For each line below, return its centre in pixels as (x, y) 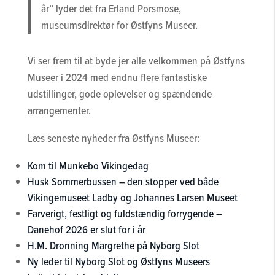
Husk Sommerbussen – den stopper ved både (123, 182)
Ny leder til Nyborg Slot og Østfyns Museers (118, 261)
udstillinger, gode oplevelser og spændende (119, 94)
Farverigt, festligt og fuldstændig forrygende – (124, 214)
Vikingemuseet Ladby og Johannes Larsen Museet (132, 198)
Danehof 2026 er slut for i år (86, 230)
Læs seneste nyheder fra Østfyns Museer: (113, 138)
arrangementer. (59, 110)
